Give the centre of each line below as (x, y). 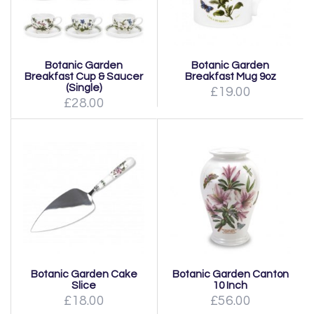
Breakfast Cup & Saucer (84, 76)
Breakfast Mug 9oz (230, 76)
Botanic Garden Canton (230, 274)
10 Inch (230, 285)
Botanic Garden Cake (84, 274)
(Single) (84, 87)
